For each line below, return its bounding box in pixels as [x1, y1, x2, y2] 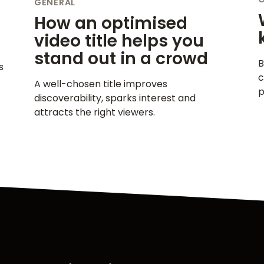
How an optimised [34, 11, 187, 35]
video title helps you [34, 29, 204, 52]
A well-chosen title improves [34, 77, 167, 91]
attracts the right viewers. [34, 105, 155, 119]
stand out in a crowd [34, 47, 208, 70]
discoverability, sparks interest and [34, 91, 196, 105]
